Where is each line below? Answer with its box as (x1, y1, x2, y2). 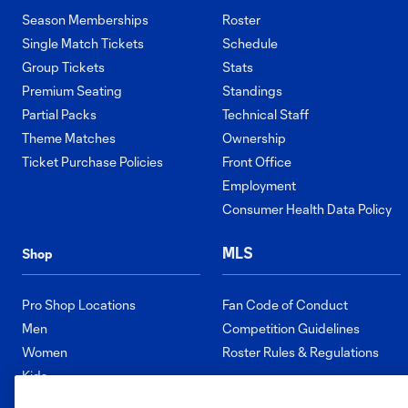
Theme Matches (22, 130, 116, 147)
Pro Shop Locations (22, 297, 136, 313)
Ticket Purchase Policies (22, 154, 163, 170)
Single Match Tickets (22, 36, 144, 52)
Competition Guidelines (222, 321, 360, 337)
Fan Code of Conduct (222, 297, 348, 313)
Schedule (222, 36, 278, 52)
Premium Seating (22, 83, 122, 99)
